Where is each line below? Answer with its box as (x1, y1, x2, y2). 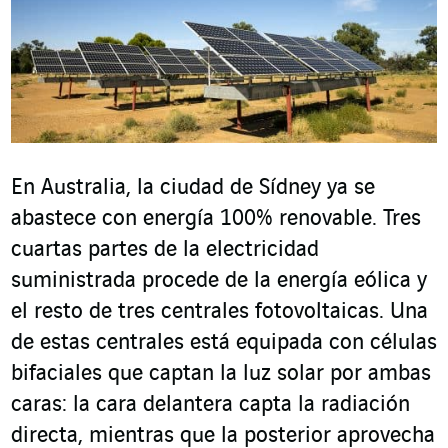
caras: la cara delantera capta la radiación (11, 393, 410, 418)
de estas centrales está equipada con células (11, 331, 437, 356)
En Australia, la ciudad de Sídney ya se (11, 176, 375, 201)
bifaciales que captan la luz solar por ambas (11, 362, 431, 387)
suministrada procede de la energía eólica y (11, 269, 427, 294)
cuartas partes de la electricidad (11, 238, 319, 263)
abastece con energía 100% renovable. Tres (11, 207, 421, 232)
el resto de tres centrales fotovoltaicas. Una (11, 300, 428, 325)
